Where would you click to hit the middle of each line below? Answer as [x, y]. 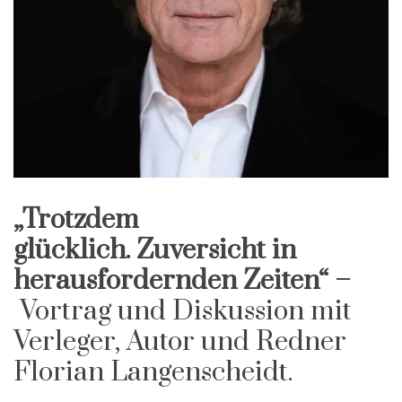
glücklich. [75, 251]
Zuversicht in [216, 251]
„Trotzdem [76, 220]
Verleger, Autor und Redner [180, 342]
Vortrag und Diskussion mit [186, 312]
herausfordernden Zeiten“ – [182, 281]
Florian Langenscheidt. [153, 373]
